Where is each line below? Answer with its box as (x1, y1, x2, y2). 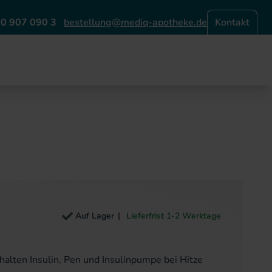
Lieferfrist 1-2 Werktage (124, 210, 221, 222)
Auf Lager (75, 210, 114, 222)
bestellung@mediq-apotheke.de (64, 15, 207, 29)
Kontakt (215, 16, 250, 29)
